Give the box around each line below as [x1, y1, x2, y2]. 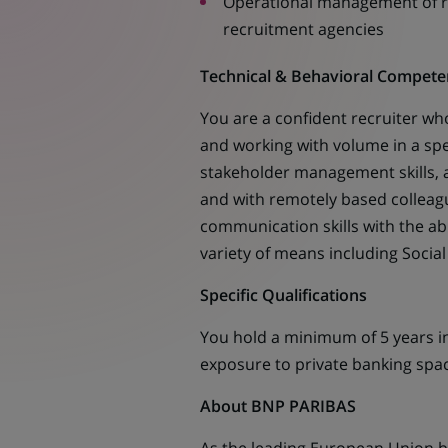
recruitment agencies [222, 18, 384, 40]
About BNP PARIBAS [199, 395, 356, 417]
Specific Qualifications [199, 284, 371, 306]
